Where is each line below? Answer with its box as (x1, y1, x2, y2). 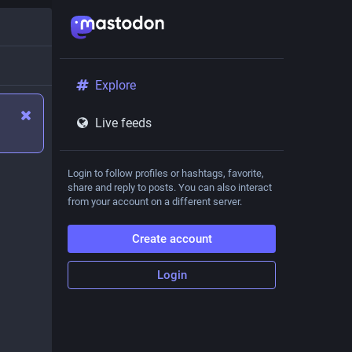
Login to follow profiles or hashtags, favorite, (68, 167, 264, 179)
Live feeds (94, 115, 152, 130)
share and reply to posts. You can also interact (68, 181, 272, 193)
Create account (131, 232, 212, 246)
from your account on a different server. (68, 196, 242, 207)
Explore (94, 78, 136, 93)
